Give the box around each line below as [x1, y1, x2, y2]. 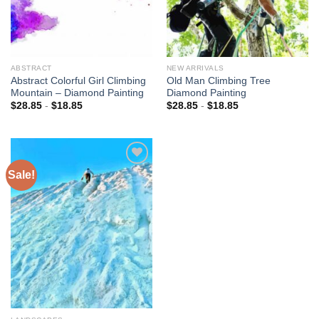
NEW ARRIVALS [166, 64, 224, 73]
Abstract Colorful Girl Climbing [10, 75, 146, 87]
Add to [118, 194, 144, 204]
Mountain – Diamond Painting [10, 88, 144, 99]
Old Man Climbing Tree [166, 75, 271, 87]
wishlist [117, 204, 146, 214]
